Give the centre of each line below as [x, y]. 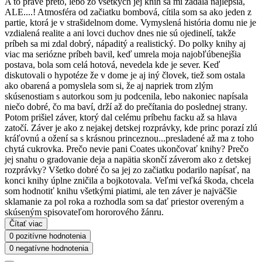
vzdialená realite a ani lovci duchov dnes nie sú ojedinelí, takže [120, 33]
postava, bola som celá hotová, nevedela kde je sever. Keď [112, 64]
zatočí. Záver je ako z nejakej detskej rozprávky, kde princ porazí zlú [131, 127]
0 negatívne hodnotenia [49, 248]
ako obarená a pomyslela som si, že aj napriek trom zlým [109, 85]
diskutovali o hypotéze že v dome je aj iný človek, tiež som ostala [125, 75]
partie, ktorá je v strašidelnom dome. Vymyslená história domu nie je [130, 22]
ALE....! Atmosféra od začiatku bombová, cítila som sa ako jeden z [128, 12]
